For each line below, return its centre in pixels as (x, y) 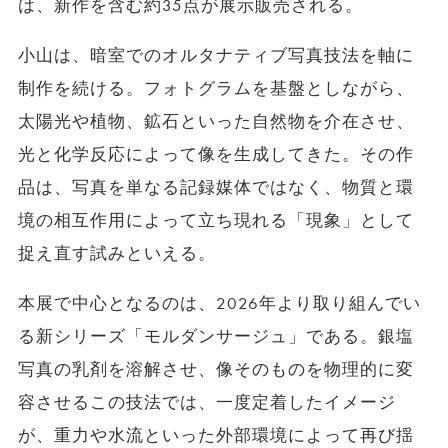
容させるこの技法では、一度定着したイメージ (207, 402)
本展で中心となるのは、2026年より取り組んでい (219, 303)
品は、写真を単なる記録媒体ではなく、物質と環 (216, 187)
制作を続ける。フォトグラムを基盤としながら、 (216, 88)
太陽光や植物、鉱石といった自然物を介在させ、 (216, 121)
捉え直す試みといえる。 (116, 253)
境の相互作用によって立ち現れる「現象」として (216, 220)
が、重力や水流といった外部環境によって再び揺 (216, 435)
